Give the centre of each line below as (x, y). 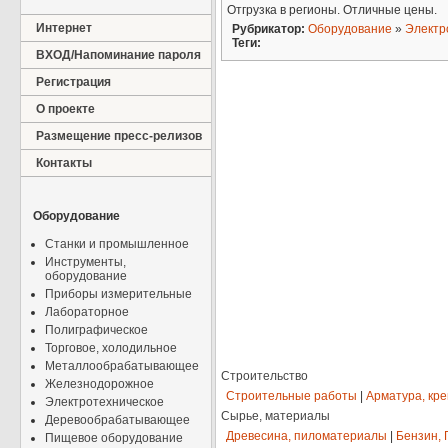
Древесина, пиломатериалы (306, 436)
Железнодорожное (99, 384)
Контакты (64, 163)
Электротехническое (104, 402)
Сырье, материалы (275, 416)
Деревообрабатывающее (117, 420)
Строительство (264, 376)
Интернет (64, 28)
